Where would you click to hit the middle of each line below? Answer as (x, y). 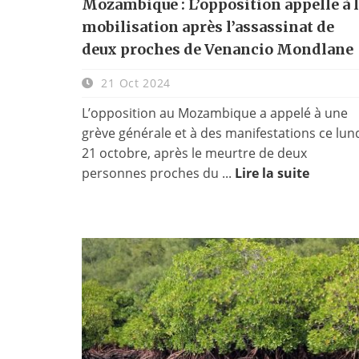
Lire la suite (272, 173)
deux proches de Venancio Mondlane (218, 49)
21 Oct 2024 (134, 83)
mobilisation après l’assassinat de (208, 26)
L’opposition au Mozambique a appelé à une (215, 113)
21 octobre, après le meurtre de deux (194, 153)
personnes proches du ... (158, 173)
